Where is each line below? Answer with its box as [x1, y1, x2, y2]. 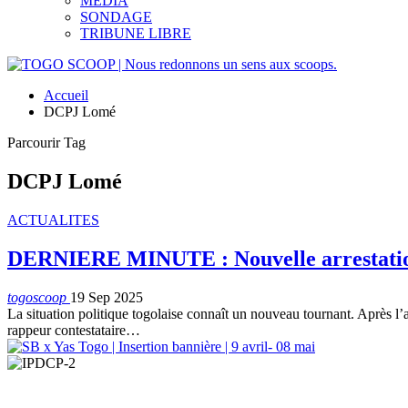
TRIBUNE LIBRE [80, 25, 191, 41]
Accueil [44, 87, 88, 103]
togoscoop [7, 289, 70, 305]
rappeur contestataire [7, 321, 126, 338]
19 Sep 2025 [70, 289, 143, 305]
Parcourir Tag [7, 135, 86, 150]
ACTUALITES [7, 211, 99, 228]
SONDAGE [80, 9, 152, 25]
